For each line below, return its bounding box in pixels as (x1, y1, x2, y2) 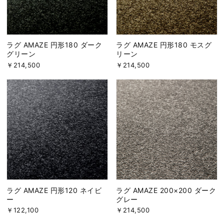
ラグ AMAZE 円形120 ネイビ (6, 185, 102, 194)
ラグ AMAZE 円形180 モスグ (116, 40, 212, 49)
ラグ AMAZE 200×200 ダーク (116, 185, 216, 194)
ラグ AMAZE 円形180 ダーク (6, 40, 102, 49)
